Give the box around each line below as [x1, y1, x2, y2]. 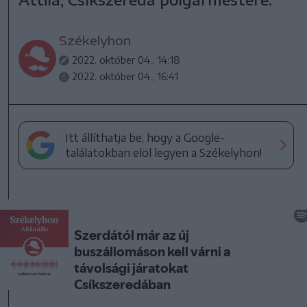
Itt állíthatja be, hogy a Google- [65, 130, 225, 145]
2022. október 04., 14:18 [72, 53, 181, 66]
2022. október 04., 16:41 [72, 70, 179, 82]
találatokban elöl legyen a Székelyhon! [65, 145, 262, 160]
